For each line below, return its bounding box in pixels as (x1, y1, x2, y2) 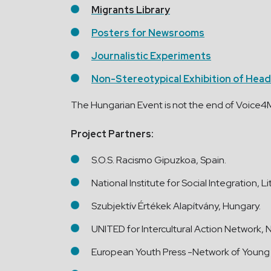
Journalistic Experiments (91, 50, 211, 62)
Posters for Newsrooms (91, 27, 204, 39)
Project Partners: (71, 128, 154, 140)
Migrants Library (91, 4, 170, 16)
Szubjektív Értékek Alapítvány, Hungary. (91, 200, 261, 212)
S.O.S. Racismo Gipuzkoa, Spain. (91, 154, 226, 166)
